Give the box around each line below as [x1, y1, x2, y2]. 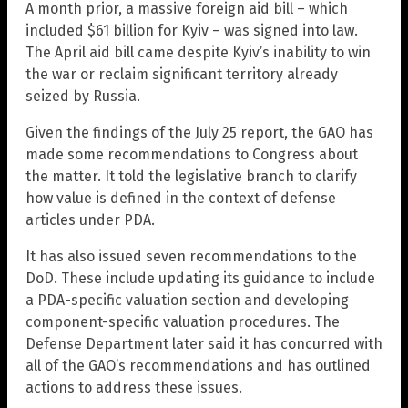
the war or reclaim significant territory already [25, 66, 338, 84]
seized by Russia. [25, 87, 140, 106]
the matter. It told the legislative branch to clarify [25, 168, 357, 186]
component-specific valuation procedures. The [25, 313, 340, 331]
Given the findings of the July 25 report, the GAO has [25, 124, 373, 142]
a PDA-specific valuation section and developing [25, 291, 349, 310]
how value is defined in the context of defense [25, 189, 336, 208]
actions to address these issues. [25, 379, 242, 397]
